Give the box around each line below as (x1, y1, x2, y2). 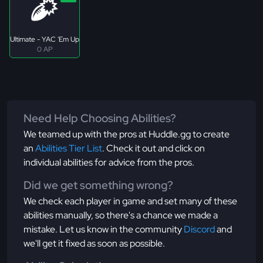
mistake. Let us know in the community (23, 223, 184, 236)
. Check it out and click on (102, 142, 205, 155)
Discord (184, 223, 215, 236)
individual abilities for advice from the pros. (23, 156, 194, 169)
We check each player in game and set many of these (23, 195, 237, 208)
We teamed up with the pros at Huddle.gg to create (23, 128, 230, 141)
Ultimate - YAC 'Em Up (10, 35, 79, 45)
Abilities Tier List (35, 142, 102, 155)
